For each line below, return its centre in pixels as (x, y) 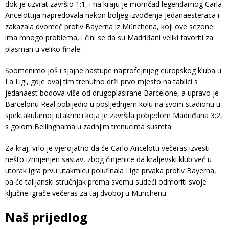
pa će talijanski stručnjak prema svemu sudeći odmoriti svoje (106, 182)
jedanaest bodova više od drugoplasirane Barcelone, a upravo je (112, 93)
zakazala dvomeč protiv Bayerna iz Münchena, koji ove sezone (109, 27)
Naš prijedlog (46, 217)
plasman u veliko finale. (43, 49)
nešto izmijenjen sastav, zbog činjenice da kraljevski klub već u (108, 159)
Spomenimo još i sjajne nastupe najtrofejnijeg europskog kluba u (113, 71)
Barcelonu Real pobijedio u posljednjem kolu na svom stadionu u (113, 104)
